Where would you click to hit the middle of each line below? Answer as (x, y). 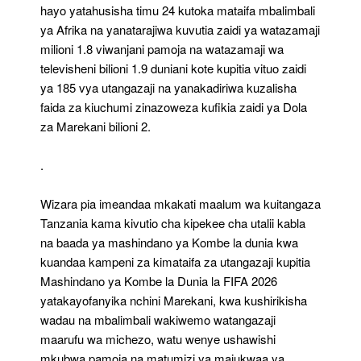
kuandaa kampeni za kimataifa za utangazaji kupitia (175, 261)
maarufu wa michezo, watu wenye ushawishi (158, 338)
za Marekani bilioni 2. (95, 126)
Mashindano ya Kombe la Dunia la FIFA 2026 (159, 280)
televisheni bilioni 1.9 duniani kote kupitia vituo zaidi (173, 68)
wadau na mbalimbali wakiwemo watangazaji (158, 319)
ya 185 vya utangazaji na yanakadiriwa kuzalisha (168, 87)
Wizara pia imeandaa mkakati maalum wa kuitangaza (180, 203)
